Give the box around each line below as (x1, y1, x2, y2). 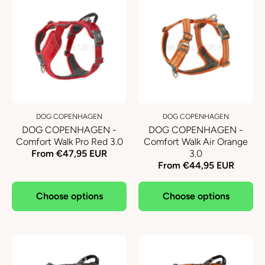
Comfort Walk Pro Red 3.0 (15, 136, 123, 147)
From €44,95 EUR (157, 160, 234, 171)
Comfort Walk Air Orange (144, 136, 248, 147)
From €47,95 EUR (31, 148, 107, 159)
